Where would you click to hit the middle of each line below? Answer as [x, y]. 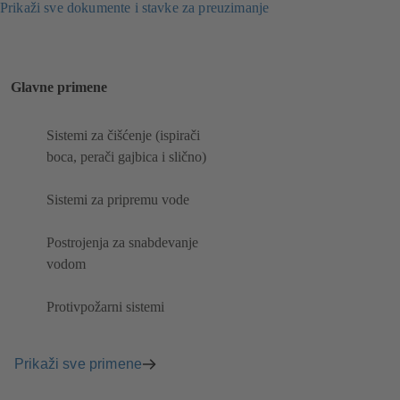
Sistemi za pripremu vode [118, 200]
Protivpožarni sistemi [105, 307]
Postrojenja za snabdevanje [122, 243]
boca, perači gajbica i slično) [126, 157]
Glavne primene [59, 87]
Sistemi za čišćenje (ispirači [123, 136]
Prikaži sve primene [79, 363]
